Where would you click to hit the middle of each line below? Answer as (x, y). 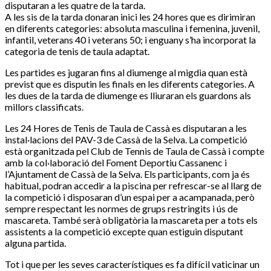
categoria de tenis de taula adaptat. (77, 51)
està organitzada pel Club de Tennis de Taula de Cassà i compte (135, 151)
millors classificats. (44, 107)
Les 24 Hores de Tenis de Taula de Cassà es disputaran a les (126, 128)
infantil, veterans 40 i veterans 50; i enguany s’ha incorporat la (130, 40)
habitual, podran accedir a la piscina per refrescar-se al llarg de (133, 186)
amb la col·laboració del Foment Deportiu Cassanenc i (116, 163)
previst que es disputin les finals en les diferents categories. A (130, 84)
